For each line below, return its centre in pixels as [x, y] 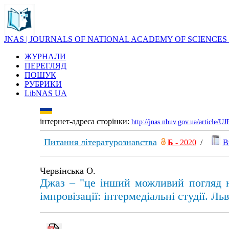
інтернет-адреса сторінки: [85, 121]
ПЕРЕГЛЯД [45, 66]
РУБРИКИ [43, 84]
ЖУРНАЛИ [45, 56]
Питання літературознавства [100, 142]
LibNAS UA [46, 93]
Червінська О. [67, 171]
